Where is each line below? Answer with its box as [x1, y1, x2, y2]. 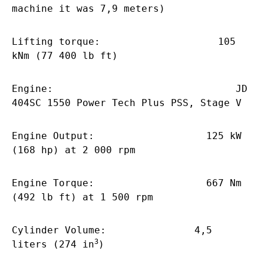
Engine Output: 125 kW [12, 130, 242, 141]
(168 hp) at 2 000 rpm [12, 144, 136, 156]
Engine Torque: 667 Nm [12, 177, 242, 189]
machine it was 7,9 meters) [12, 2, 165, 14]
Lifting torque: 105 [12, 35, 236, 47]
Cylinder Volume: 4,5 [12, 224, 212, 236]
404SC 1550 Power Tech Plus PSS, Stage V [12, 97, 242, 108]
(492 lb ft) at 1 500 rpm [12, 191, 153, 203]
